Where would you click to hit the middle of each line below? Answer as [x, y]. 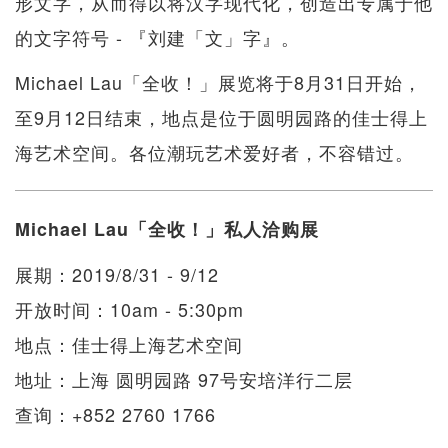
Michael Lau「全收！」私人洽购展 [167, 229]
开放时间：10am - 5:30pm [129, 309]
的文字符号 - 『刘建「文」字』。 [157, 37]
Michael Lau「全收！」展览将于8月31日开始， [218, 82]
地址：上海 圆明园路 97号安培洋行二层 [184, 379]
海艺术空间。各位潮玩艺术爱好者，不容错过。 [214, 152]
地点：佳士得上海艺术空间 [129, 344]
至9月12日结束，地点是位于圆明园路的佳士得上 [221, 117]
